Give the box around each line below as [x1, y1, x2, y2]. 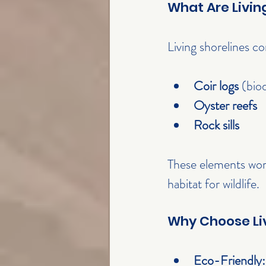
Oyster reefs [194, 96, 257, 115]
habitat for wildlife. [167, 175, 259, 194]
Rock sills [194, 116, 239, 135]
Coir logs [194, 77, 239, 96]
